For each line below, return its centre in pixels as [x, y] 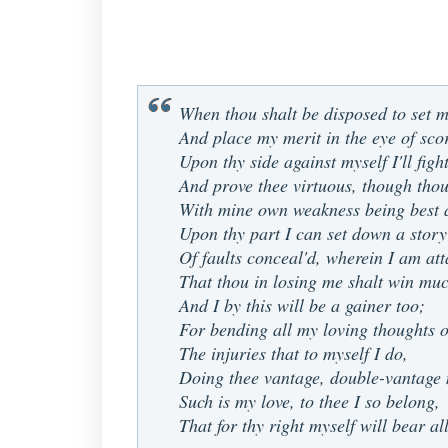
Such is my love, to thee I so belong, [309, 401]
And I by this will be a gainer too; [302, 305]
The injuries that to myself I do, [293, 353]
